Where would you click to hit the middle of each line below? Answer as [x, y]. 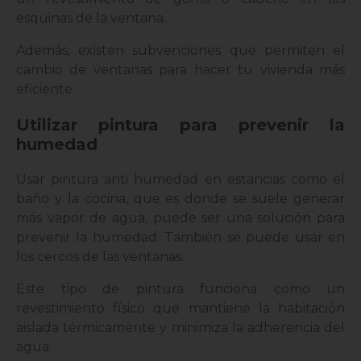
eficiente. [47, 89]
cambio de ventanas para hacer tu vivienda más [180, 70]
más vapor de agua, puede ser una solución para [180, 218]
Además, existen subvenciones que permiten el [180, 51]
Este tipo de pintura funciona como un [180, 289]
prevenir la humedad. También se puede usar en [180, 238]
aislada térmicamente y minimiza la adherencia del [180, 328]
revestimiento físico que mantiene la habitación [180, 309]
